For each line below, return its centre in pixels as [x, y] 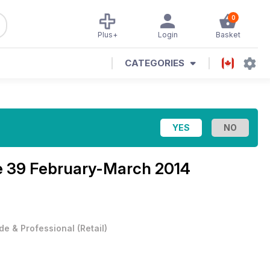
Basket [228, 35]
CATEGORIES [155, 63]
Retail [92, 228]
